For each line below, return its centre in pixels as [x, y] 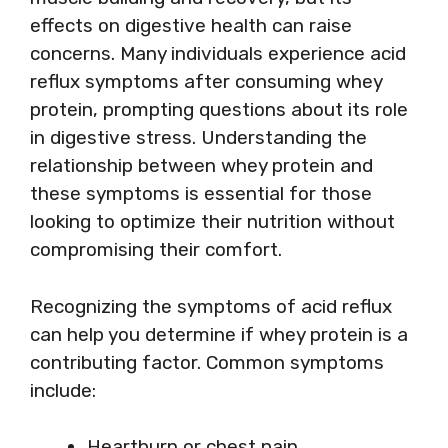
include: [63, 390]
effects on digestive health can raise [191, 25]
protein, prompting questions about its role [219, 109]
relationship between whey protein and [201, 165]
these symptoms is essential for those [201, 193]
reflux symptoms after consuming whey [206, 81]
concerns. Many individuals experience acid [218, 53]
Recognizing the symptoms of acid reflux [211, 306]
